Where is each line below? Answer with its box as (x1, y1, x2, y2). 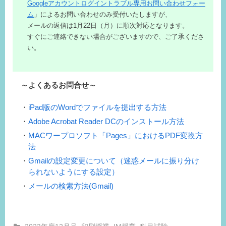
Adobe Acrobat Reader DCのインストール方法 (28, 117, 184, 126)
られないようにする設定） (28, 167, 119, 177)
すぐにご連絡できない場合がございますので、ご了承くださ (27, 33, 204, 41)
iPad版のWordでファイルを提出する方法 (28, 103, 166, 112)
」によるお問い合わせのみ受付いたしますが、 (34, 11, 172, 19)
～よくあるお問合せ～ (21, 80, 96, 89)
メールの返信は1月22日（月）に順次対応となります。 (27, 22, 189, 30)
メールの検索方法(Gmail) (28, 182, 114, 191)
